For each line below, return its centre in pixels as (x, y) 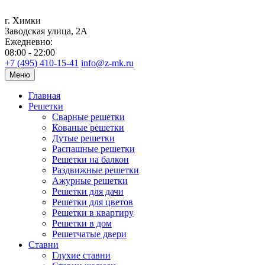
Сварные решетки (88, 117)
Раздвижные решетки (96, 170)
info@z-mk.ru (107, 63)
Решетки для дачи (88, 191)
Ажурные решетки (90, 181)
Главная (44, 96)
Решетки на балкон (91, 159)
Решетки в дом (82, 223)
